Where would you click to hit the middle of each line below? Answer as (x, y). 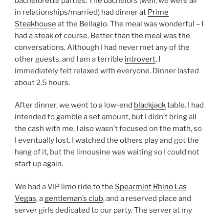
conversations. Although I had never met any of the (102, 47)
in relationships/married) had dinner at (81, 12)
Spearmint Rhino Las (151, 186)
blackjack (150, 105)
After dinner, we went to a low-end (74, 105)
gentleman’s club (74, 198)
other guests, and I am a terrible (70, 59)
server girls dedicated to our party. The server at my (103, 210)
